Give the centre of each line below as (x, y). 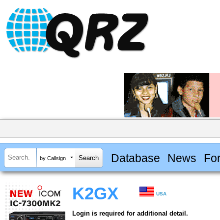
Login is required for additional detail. (130, 214)
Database (135, 158)
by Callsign (53, 158)
